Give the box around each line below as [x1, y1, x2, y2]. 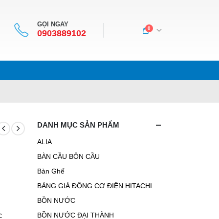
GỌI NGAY [37, 21, 68, 28]
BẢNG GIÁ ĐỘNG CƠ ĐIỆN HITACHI [37, 182, 152, 190]
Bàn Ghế [37, 167, 65, 175]
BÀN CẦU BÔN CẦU [37, 153, 100, 161]
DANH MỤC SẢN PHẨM [37, 121, 119, 129]
